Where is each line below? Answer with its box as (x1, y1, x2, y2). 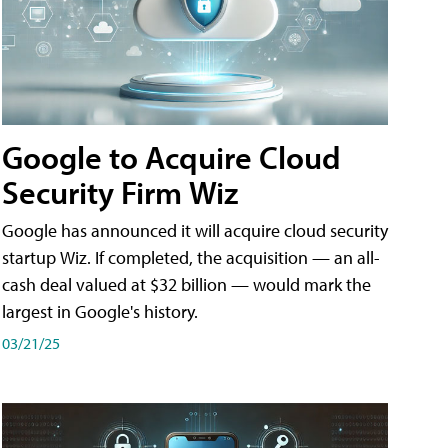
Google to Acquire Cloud (2, 137, 341, 178)
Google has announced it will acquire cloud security (2, 219, 388, 243)
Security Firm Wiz (2, 172, 238, 213)
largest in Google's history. (2, 300, 198, 324)
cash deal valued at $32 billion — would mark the (2, 273, 371, 297)
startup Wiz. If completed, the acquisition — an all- (2, 246, 380, 270)
